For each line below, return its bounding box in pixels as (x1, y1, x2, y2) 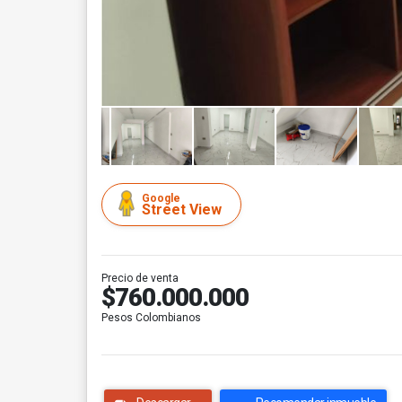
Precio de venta (101, 272, 179, 284)
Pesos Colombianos (101, 311, 201, 324)
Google (142, 192, 180, 205)
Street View (142, 201, 222, 218)
